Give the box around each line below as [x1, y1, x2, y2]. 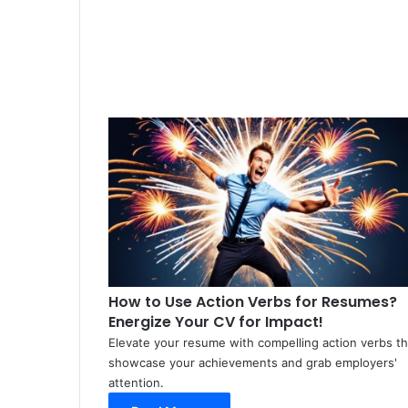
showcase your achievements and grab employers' [107, 355, 397, 371]
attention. [107, 375, 164, 391]
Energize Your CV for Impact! [107, 311, 323, 333]
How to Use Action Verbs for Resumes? [107, 291, 397, 313]
